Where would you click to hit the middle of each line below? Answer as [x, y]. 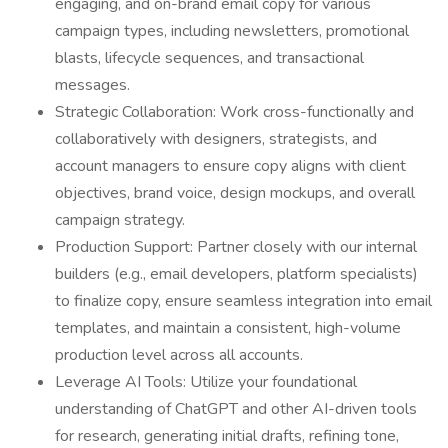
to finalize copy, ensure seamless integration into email [243, 301]
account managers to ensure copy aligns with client [230, 166]
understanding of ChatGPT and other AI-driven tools [236, 409]
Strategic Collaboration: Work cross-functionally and [234, 112]
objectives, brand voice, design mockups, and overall [235, 193]
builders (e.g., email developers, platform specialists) [236, 274]
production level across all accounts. [179, 355]
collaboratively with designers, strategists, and [216, 139]
